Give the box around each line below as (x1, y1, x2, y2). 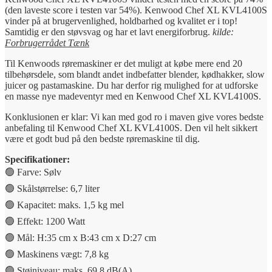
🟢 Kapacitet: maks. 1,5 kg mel (5, 200, 124, 211)
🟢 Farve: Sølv (5, 167, 61, 178)
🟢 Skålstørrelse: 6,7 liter (5, 183, 100, 194)
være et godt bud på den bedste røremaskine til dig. (5, 134, 200, 144)
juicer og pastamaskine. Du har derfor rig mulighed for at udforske (5, 80, 258, 91)
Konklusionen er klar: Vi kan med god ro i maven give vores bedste (5, 112, 263, 123)
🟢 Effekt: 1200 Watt (5, 216, 85, 227)
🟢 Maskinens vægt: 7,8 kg (5, 249, 109, 260)
